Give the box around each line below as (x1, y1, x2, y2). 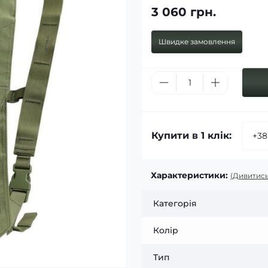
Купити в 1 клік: (151, 130, 232, 141)
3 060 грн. (151, 5, 216, 19)
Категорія (153, 198, 197, 209)
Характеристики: (151, 170, 228, 181)
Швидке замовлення (159, 37, 235, 46)
